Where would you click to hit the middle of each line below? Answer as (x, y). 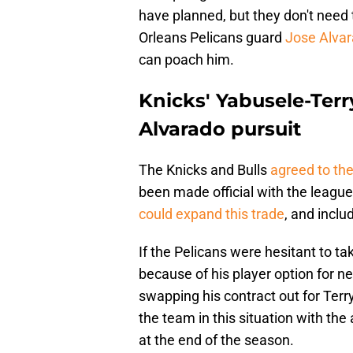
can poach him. (186, 60)
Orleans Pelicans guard (212, 38)
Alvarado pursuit (220, 129)
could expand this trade (212, 214)
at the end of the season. (216, 340)
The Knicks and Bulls (204, 170)
